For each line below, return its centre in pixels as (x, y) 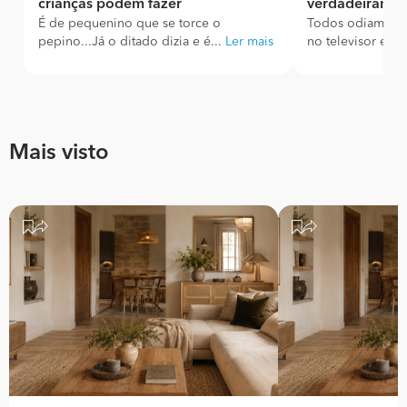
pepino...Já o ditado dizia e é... (132, 42)
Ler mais (249, 42)
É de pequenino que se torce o (129, 24)
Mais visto (59, 154)
